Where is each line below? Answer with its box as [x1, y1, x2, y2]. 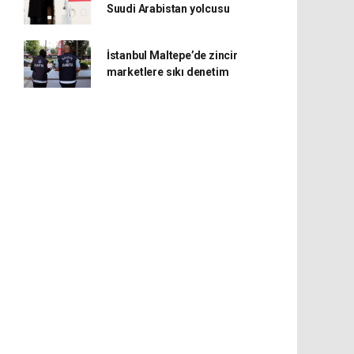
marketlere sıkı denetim [106, 66, 229, 78]
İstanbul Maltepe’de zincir [106, 49, 238, 62]
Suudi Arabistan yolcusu [106, 2, 230, 15]
